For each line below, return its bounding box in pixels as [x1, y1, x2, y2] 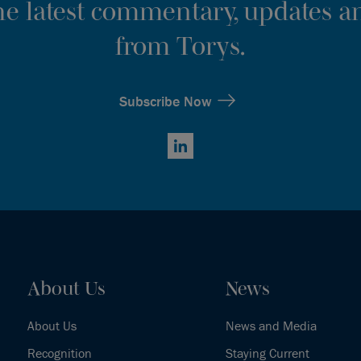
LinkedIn [167, 146, 214, 163]
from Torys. [115, 31, 246, 60]
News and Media [226, 317, 317, 334]
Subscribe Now [118, 91, 212, 110]
